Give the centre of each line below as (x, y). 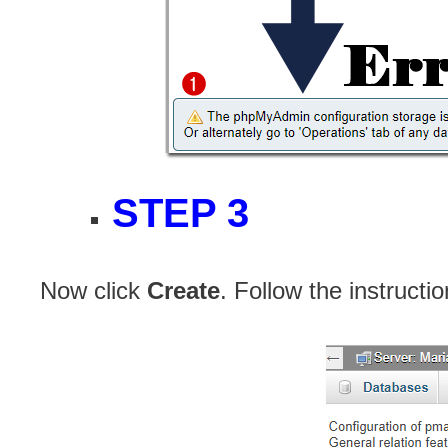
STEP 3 (180, 212)
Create (183, 290)
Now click (93, 290)
